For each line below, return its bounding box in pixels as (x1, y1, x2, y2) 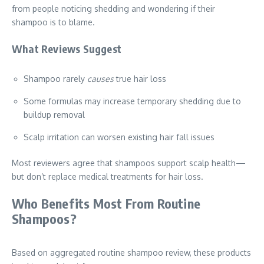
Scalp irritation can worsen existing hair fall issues (24, 132, 214, 142)
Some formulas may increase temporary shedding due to (24, 96, 241, 106)
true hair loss (114, 74, 166, 84)
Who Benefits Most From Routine (12, 195, 201, 212)
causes (87, 74, 114, 84)
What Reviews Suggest (12, 42, 121, 55)
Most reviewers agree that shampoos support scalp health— (12, 158, 246, 168)
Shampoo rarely (24, 74, 87, 84)
